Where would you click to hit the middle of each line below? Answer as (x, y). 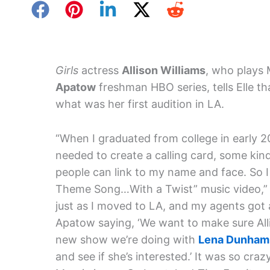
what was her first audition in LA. (140, 104)
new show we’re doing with (127, 239)
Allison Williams (164, 71)
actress (100, 71)
